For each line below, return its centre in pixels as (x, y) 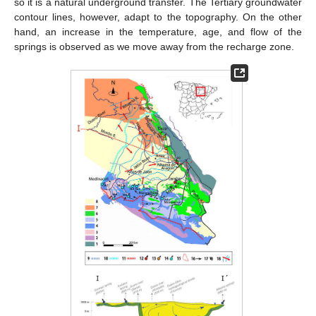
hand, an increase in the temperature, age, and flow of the (158, 31)
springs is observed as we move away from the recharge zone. (154, 46)
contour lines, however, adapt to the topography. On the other (158, 17)
